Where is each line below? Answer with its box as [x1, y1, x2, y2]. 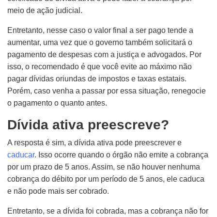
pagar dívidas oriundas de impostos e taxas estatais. [7, 75, 186, 83]
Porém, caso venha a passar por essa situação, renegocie [7, 87, 206, 95]
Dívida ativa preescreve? [7, 117, 169, 132]
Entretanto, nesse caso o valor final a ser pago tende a [7, 26, 193, 34]
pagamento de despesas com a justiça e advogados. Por [7, 50, 201, 59]
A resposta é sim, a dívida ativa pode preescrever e [7, 139, 182, 147]
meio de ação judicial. [7, 6, 82, 15]
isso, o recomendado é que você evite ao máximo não [7, 62, 192, 71]
